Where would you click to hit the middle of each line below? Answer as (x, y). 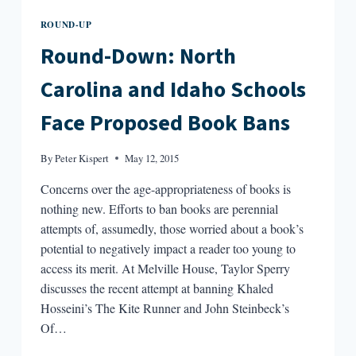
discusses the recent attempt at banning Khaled (157, 288)
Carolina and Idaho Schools (173, 89)
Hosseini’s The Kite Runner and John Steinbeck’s (164, 308)
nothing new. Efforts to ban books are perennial (159, 208)
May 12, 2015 (152, 158)
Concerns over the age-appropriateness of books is (165, 188)
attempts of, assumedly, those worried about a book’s (172, 228)
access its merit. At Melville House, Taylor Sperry (165, 268)
